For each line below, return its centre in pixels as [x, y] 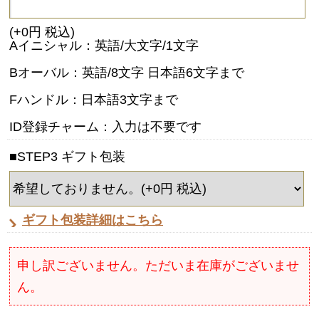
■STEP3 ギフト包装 [67, 156]
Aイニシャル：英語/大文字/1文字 [104, 45]
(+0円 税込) [42, 32]
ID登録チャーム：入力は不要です [105, 126]
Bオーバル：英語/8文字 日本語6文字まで [127, 72]
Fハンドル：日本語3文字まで [94, 99]
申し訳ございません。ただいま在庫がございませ [158, 265]
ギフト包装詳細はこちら [93, 220]
